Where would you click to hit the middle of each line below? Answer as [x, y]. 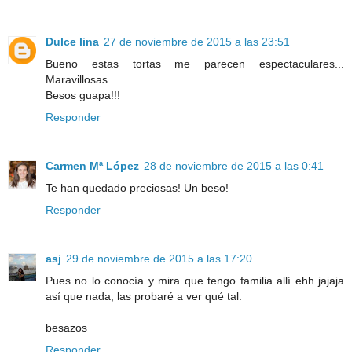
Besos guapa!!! [83, 95]
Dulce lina [72, 41]
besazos [66, 327]
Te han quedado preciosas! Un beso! [137, 187]
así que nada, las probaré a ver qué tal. [144, 296]
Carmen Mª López [92, 165]
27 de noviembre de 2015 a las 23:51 [197, 41]
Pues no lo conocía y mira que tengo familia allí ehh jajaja [195, 280]
